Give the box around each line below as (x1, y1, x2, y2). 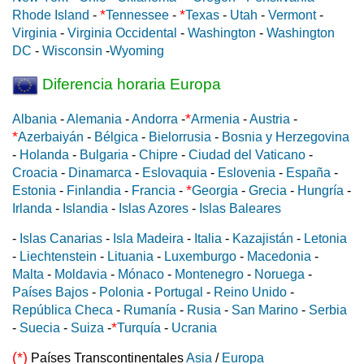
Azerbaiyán (18, 130, 84, 145)
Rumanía (123, 303, 176, 318)
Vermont (268, 8, 316, 23)
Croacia (12, 166, 58, 180)
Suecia (19, 321, 60, 336)
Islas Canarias (19, 232, 102, 246)
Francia (132, 184, 175, 198)
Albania (12, 112, 57, 127)
